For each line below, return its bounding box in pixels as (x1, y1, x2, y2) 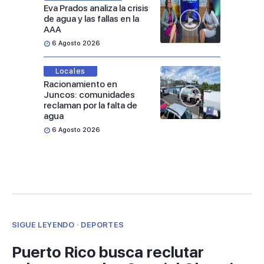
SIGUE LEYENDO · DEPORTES (12, 220, 124, 230)
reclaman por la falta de (44, 100, 137, 111)
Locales (55, 67, 85, 76)
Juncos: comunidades (44, 90, 135, 101)
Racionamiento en (44, 79, 117, 90)
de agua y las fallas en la (44, 14, 139, 25)
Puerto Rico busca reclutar (12, 243, 204, 262)
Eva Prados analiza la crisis (44, 3, 148, 14)
